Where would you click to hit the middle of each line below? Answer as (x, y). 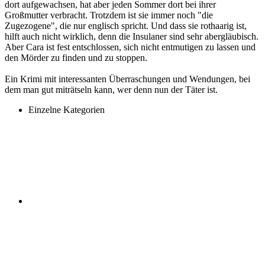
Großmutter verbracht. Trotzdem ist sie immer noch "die (109, 15)
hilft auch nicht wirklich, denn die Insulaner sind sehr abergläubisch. (132, 36)
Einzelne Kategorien (67, 109)
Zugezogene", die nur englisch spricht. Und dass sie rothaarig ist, (126, 25)
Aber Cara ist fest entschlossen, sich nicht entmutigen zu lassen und (130, 47)
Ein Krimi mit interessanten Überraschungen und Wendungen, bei (127, 79)
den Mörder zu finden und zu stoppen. (76, 57)
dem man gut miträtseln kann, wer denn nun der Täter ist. (111, 89)
